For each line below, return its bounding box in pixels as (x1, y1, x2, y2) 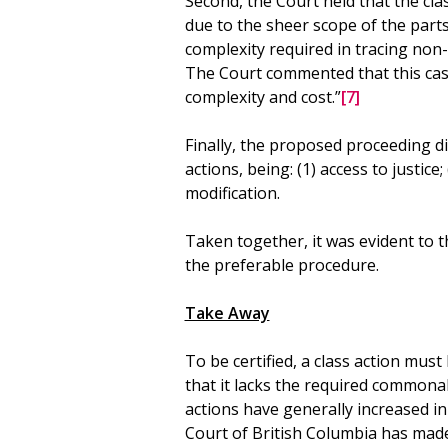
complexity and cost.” (184, 85, 341, 108)
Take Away (184, 301, 270, 324)
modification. (184, 181, 280, 204)
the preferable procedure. (184, 253, 379, 276)
